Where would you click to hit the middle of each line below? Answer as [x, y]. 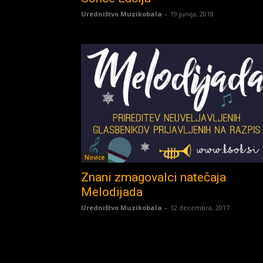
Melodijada [112, 192]
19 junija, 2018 [192, 14]
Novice [95, 158]
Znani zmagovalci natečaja [154, 178]
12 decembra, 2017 [200, 208]
